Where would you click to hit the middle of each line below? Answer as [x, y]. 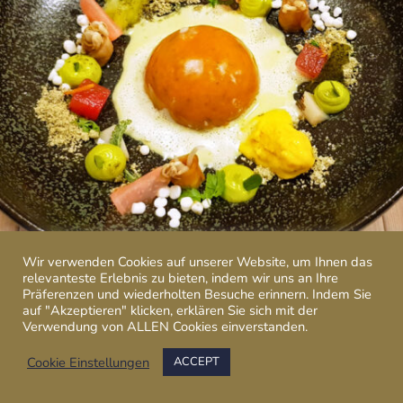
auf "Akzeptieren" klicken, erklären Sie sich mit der [170, 310]
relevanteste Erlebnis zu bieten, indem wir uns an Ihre [180, 278]
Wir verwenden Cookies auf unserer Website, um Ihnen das [197, 262]
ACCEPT [197, 362]
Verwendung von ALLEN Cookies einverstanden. [165, 327]
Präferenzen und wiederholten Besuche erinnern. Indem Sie [197, 294]
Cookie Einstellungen [88, 362]
